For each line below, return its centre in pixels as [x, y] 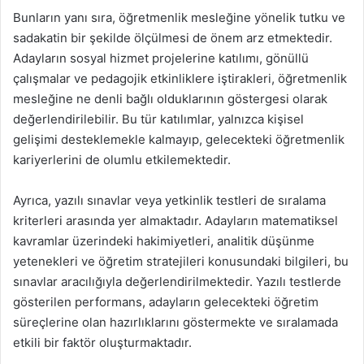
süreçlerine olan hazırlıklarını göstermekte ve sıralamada [175, 322]
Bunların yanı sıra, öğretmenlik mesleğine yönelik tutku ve [179, 17]
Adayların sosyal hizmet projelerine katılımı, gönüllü [161, 58]
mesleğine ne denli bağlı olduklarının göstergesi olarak [170, 99]
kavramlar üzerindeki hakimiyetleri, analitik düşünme [164, 241]
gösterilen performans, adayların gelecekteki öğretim [166, 302]
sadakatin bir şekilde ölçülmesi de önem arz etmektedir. [173, 38]
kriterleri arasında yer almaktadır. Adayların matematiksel [175, 221]
